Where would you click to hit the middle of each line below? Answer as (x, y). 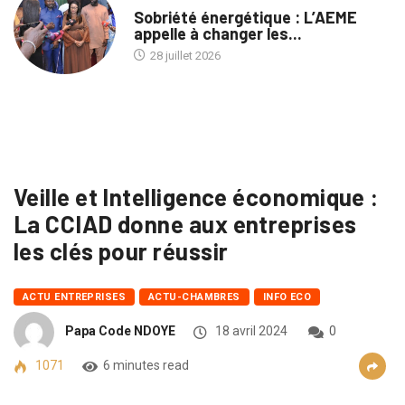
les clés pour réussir (123, 250)
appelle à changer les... (217, 34)
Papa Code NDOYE (120, 331)
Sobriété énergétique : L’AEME (245, 18)
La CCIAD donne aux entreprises (185, 223)
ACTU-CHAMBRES (194, 297)
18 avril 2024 (250, 331)
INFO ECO (287, 297)
